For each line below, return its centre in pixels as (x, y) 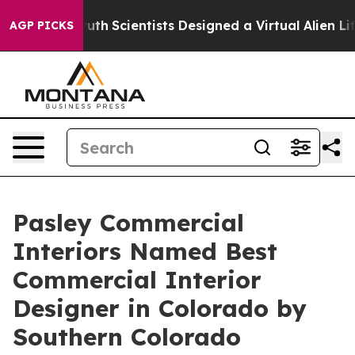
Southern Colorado (127, 337)
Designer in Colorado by (160, 308)
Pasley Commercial (128, 223)
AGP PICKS (42, 25)
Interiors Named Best (145, 251)
